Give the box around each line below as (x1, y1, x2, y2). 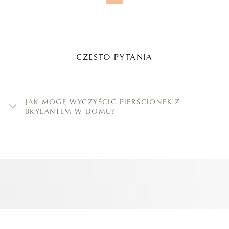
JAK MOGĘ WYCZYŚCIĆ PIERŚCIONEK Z (25, 96, 180, 106)
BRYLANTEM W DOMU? (25, 106, 115, 116)
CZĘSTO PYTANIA (76, 51, 153, 63)
